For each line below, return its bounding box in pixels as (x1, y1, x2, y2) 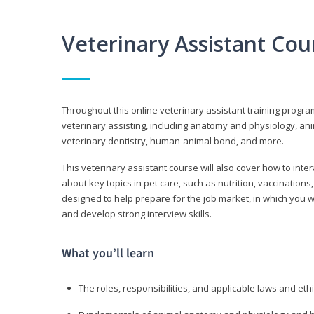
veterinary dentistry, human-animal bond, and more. (62, 135, 284, 148)
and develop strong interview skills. (62, 207, 212, 221)
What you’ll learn (62, 245, 154, 263)
